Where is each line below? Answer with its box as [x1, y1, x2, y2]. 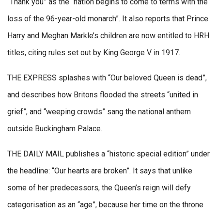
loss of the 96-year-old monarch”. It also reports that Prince [7, 14, 208, 23]
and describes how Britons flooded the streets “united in [7, 90, 198, 99]
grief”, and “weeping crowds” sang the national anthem [7, 107, 191, 116]
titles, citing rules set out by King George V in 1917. [7, 47, 180, 57]
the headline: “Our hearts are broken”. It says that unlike [7, 166, 192, 175]
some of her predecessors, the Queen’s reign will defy [7, 183, 191, 192]
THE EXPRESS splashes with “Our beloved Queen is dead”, [7, 73, 207, 82]
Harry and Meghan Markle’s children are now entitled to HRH [7, 31, 209, 40]
